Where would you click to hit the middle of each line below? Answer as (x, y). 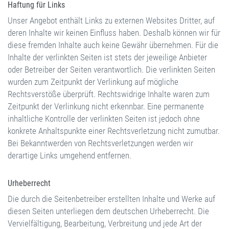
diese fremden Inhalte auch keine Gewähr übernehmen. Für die (113, 45)
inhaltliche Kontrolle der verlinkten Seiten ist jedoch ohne (104, 119)
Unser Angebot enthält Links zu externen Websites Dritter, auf (111, 20)
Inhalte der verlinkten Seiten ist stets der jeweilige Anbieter (107, 57)
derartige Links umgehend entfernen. (70, 155)
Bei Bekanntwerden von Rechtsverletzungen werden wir (100, 143)
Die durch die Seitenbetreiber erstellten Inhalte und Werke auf (111, 199)
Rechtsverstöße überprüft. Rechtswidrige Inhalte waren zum (109, 94)
